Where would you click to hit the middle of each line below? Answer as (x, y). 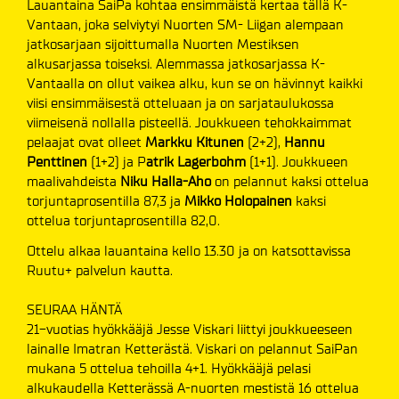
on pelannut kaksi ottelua (292, 182)
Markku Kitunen (195, 142)
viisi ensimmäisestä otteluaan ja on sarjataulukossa (180, 103)
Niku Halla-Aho (167, 182)
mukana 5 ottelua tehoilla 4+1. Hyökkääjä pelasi (169, 369)
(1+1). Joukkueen (297, 162)
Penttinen (57, 162)
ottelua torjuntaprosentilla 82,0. (123, 221)
